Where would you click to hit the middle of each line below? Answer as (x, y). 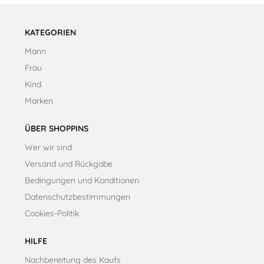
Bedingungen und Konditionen (82, 180)
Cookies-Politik (52, 213)
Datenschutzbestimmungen (77, 197)
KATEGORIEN (50, 32)
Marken (39, 100)
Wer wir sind (48, 147)
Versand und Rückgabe (69, 164)
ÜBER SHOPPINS (57, 128)
